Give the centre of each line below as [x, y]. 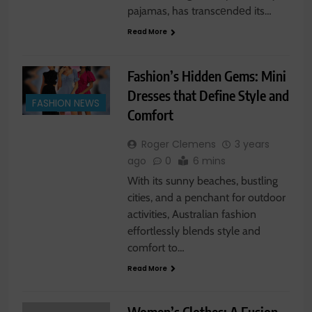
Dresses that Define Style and [208, 95]
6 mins [209, 161]
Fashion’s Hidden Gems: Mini [206, 75]
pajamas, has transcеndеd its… [199, 11]
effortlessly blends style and [194, 231]
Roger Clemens [178, 144]
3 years [252, 144]
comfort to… [156, 247]
